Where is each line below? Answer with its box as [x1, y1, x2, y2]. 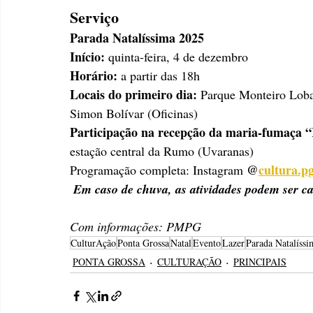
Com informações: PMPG [70, 217, 201, 235]
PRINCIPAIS [233, 255, 286, 269]
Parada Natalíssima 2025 [70, 28, 204, 47]
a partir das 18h [117, 66, 200, 84]
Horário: [70, 66, 117, 85]
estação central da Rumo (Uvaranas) [70, 142, 254, 159]
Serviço [70, 5, 119, 29]
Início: [70, 47, 108, 66]
